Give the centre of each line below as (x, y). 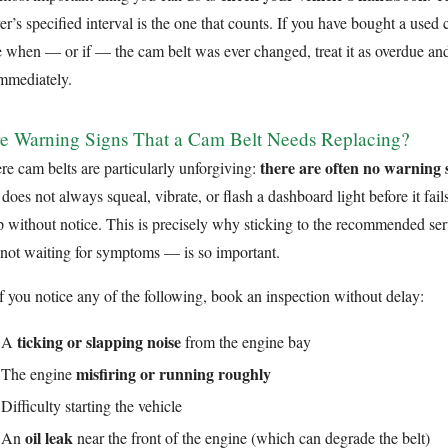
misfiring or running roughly (173, 373)
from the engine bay (246, 341)
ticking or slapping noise (99, 341)
